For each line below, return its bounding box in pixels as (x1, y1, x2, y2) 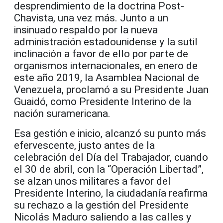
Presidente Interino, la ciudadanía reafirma (14, 187, 208, 199)
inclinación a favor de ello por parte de (14, 47, 188, 60)
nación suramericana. (14, 107, 111, 119)
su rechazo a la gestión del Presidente (14, 199, 189, 211)
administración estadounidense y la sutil (14, 35, 198, 48)
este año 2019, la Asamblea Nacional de (14, 71, 199, 84)
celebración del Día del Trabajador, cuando (14, 151, 208, 163)
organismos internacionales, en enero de (14, 59, 198, 72)
